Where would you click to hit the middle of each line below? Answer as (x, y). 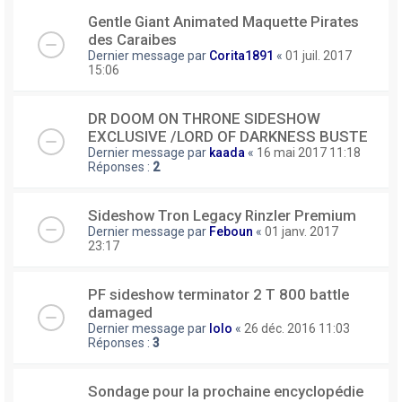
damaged (120, 312)
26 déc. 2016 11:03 (297, 328)
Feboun (231, 231)
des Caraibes (132, 39)
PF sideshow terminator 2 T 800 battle (218, 294)
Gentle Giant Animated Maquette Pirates (223, 21)
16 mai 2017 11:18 (309, 152)
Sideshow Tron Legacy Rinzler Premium (222, 215)
